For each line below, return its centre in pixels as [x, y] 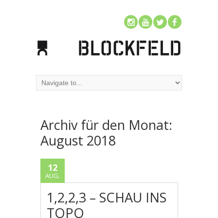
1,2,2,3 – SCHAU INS [107, 197]
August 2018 [78, 140]
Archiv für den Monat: [106, 125]
